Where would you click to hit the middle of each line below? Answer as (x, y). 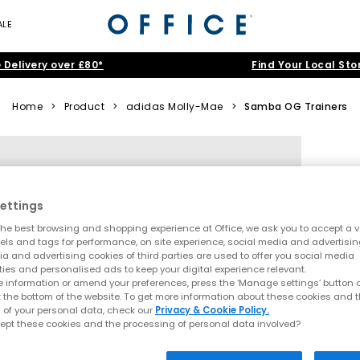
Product (84, 106)
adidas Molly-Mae (174, 106)
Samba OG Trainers (296, 106)
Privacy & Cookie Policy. (212, 311)
